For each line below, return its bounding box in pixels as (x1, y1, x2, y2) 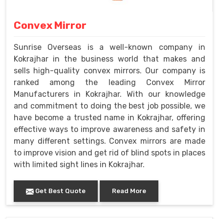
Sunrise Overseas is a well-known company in (14, 43, 205, 52)
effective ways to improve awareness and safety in (14, 125, 205, 134)
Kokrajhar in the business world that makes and (14, 54, 205, 64)
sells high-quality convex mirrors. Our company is (14, 66, 205, 76)
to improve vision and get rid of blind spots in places (14, 148, 205, 158)
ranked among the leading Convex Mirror (14, 78, 205, 88)
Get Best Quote (34, 187, 86, 195)
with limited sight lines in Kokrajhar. (14, 160, 145, 170)
